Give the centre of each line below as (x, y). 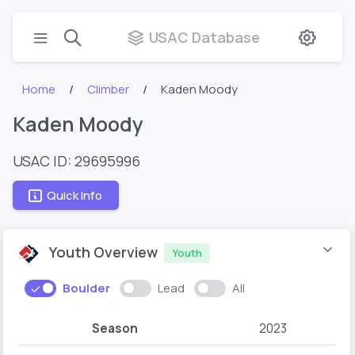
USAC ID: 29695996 (76, 161)
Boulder (86, 288)
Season (115, 328)
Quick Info (74, 195)
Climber (109, 89)
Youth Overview (104, 252)
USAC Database (204, 37)
